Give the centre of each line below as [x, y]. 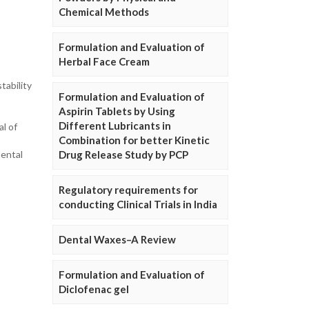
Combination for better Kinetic [134, 140]
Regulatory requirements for [128, 190]
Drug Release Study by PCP [123, 155]
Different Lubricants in [115, 126]
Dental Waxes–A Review [117, 240]
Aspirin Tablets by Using [117, 111]
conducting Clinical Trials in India [138, 205]
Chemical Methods [104, 12]
